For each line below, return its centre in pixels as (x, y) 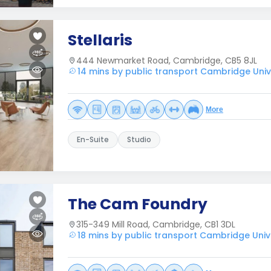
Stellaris (100, 40)
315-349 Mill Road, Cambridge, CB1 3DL (156, 224)
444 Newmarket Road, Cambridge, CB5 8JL (167, 60)
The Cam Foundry (138, 204)
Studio (139, 139)
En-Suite (93, 139)
